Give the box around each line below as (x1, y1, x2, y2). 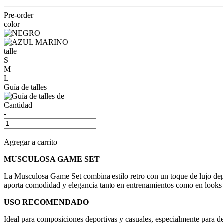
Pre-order (4, 10, 33, 19)
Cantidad (4, 100, 32, 109)
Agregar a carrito (4, 137, 57, 146)
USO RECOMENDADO (4, 197, 89, 206)
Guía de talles (4, 82, 47, 91)
